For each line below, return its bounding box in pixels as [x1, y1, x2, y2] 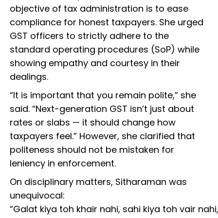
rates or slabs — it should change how [10, 116, 176, 129]
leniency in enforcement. [10, 157, 116, 170]
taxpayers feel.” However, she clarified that [10, 130, 195, 143]
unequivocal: [10, 189, 65, 202]
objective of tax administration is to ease [10, 2, 188, 15]
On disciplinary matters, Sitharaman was [10, 176, 187, 188]
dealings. [10, 71, 48, 83]
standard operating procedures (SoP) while [10, 43, 200, 56]
